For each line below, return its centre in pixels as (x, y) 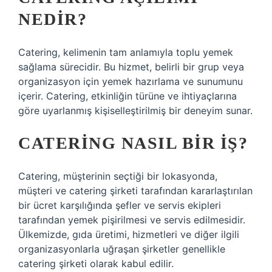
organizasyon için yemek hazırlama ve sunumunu (131, 81)
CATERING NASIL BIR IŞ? (133, 143)
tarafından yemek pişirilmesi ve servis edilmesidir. (132, 220)
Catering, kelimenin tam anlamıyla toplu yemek (126, 52)
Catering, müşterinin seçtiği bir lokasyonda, (118, 176)
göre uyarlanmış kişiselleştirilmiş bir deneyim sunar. (135, 110)
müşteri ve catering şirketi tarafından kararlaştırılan (135, 191)
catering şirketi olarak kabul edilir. (96, 263)
